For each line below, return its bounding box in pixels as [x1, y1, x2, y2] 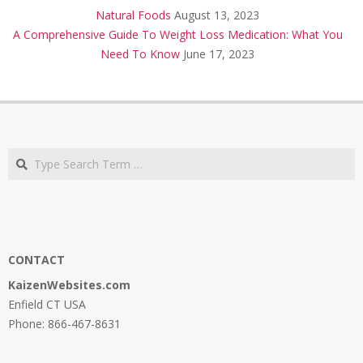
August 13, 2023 [174, 7, 259, 23]
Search [7, 147, 47, 164]
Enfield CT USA [8, 297, 86, 313]
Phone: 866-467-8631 [8, 316, 121, 332]
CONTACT [8, 252, 65, 268]
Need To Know [100, 46, 180, 62]
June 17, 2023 [183, 46, 254, 62]
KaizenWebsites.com [8, 277, 130, 293]
